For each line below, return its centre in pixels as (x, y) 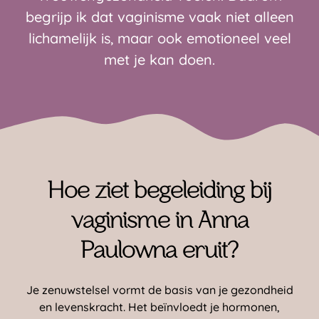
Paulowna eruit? (159, 252)
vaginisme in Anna (159, 222)
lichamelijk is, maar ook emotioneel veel (159, 38)
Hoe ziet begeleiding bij (159, 192)
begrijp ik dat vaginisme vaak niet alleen (159, 17)
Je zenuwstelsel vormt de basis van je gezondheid (159, 290)
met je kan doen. (159, 60)
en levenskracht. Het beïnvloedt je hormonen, (159, 307)
